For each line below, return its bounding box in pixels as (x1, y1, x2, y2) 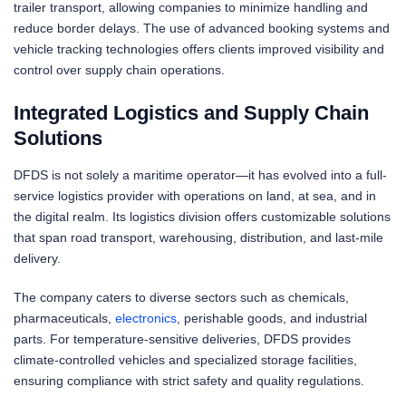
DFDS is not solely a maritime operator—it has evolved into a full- (14, 168, 387, 183)
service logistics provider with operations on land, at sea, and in (14, 188, 376, 204)
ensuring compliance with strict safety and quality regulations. (14, 373, 364, 389)
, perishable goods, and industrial (177, 311, 367, 326)
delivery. (14, 251, 61, 266)
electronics (115, 311, 177, 326)
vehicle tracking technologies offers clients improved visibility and (14, 41, 384, 56)
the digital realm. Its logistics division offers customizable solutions (14, 209, 391, 225)
